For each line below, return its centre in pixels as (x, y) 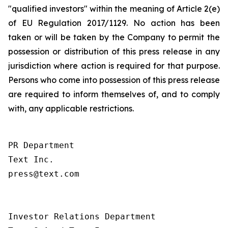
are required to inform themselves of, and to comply (114, 94)
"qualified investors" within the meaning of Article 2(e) (114, 9)
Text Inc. (31, 160)
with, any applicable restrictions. (71, 108)
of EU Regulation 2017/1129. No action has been (114, 23)
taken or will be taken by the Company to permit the (114, 37)
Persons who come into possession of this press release (114, 80)
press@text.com (44, 174)
